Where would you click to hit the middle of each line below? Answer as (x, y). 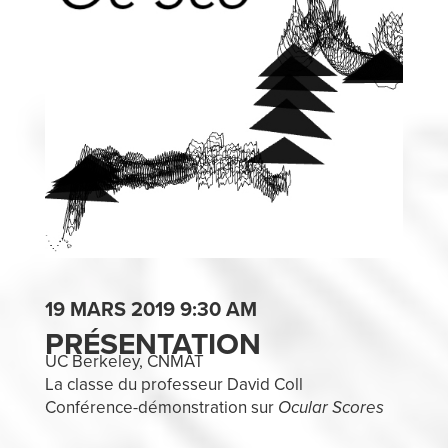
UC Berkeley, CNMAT (124, 362)
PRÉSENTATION (152, 345)
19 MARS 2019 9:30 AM (150, 310)
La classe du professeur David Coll (173, 385)
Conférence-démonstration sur (161, 408)
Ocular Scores (330, 408)
